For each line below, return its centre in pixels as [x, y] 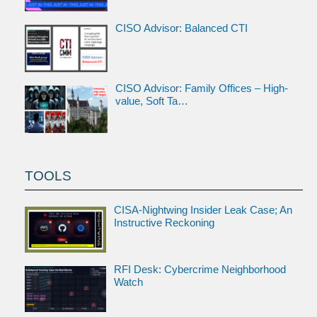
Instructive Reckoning [164, 223]
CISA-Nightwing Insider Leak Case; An [203, 210]
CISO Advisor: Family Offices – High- [201, 89]
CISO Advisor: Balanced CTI [181, 28]
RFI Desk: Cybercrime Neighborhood [200, 269]
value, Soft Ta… [151, 102]
